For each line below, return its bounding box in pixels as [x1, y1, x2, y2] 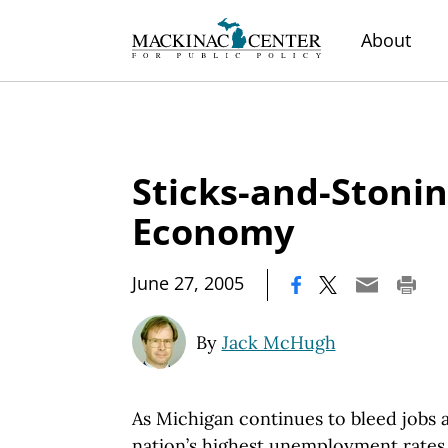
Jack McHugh [221, 330, 336, 354]
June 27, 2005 [132, 271, 244, 295]
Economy [132, 207, 294, 256]
